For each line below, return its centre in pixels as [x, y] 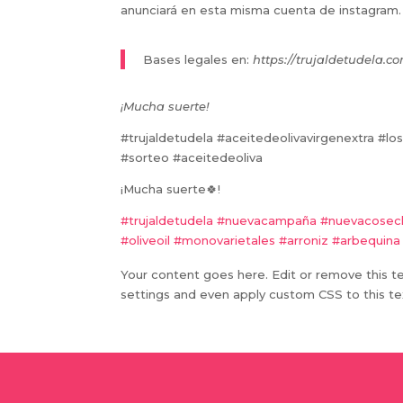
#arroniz [304, 240]
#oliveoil [146, 240]
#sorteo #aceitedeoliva [192, 157]
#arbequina [367, 240]
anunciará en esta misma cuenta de [228, 9]
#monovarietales [225, 240]
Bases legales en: [197, 59]
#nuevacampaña [267, 220]
